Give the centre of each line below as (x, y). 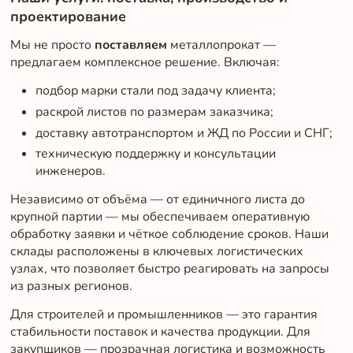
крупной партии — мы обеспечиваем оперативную (160, 217)
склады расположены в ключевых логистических (156, 252)
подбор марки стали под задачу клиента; (155, 91)
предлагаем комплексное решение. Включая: (145, 63)
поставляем (130, 45)
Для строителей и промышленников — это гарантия (163, 314)
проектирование (68, 16)
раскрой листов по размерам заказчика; (154, 111)
